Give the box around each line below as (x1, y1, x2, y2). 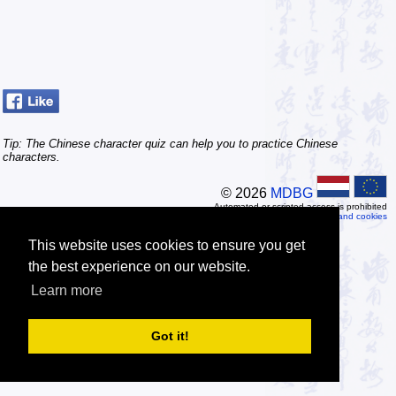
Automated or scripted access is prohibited (214, 201, 387, 211)
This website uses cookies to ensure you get (28, 238, 305, 254)
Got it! (150, 329, 189, 344)
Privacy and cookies (306, 210, 387, 221)
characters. (3, 149, 60, 164)
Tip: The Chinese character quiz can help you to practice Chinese (3, 136, 338, 150)
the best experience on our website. (28, 259, 250, 275)
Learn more (31, 283, 103, 299)
